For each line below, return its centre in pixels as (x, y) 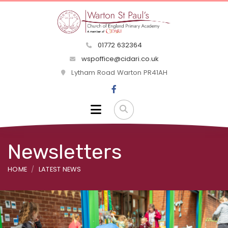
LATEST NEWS (60, 169)
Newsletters (65, 152)
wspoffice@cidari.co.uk (119, 59)
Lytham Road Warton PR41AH (118, 73)
